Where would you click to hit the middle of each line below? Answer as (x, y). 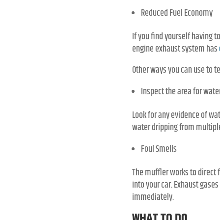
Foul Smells (159, 150)
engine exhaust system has (175, 49)
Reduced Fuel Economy (177, 14)
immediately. (153, 198)
